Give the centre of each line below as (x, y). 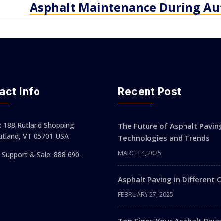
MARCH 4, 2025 (140, 153)
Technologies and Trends (164, 137)
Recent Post (150, 91)
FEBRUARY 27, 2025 (146, 194)
